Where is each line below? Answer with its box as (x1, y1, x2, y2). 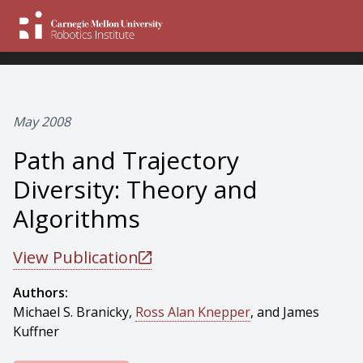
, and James (250, 303, 319, 321)
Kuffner (13, 322, 59, 340)
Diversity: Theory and (13, 173, 258, 206)
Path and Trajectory (13, 143, 239, 177)
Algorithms (13, 202, 140, 235)
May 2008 (13, 113, 70, 130)
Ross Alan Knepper (135, 303, 250, 321)
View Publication (13, 246, 139, 268)
